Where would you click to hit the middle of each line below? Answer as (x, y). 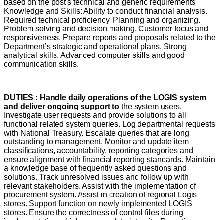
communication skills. (42, 64)
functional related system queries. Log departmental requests (110, 124)
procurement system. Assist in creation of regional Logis (100, 194)
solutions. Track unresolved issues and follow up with (96, 177)
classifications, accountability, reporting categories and (98, 150)
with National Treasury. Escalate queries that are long (96, 133)
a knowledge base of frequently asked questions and (95, 168)
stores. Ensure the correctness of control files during (94, 212)
